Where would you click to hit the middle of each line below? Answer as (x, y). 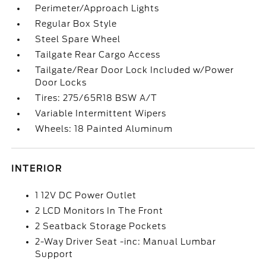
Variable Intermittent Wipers (101, 113)
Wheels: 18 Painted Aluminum (104, 129)
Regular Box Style (76, 24)
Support (54, 254)
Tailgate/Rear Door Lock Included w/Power (135, 70)
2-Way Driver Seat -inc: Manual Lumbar (126, 242)
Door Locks (61, 83)
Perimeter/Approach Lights (97, 8)
